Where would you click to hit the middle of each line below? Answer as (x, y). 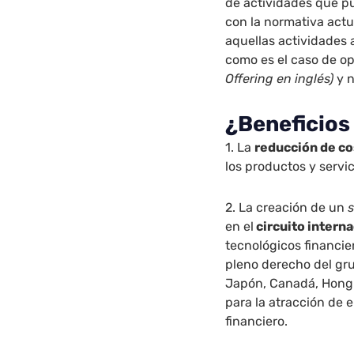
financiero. (257, 321)
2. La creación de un (287, 207)
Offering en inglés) (280, 78)
